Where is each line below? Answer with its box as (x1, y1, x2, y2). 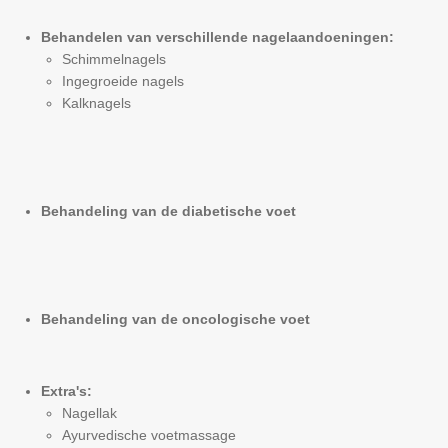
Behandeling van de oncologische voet (41, 311, 310, 327)
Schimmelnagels (62, 51, 166, 67)
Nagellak (62, 405, 117, 421)
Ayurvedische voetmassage (62, 427, 236, 443)
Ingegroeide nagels (62, 73, 184, 89)
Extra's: (41, 383, 92, 399)
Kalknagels (62, 95, 131, 111)
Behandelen (41, 29, 123, 45)
